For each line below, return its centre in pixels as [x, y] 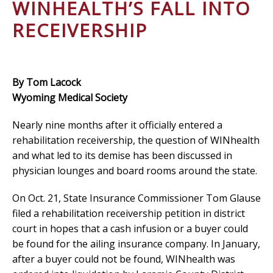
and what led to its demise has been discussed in [122, 155]
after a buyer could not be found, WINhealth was [124, 259]
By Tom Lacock [47, 82]
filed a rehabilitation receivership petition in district [129, 213]
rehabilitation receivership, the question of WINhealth [136, 140]
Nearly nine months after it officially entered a [117, 125]
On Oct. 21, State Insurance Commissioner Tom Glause [136, 198]
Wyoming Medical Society [70, 97]
